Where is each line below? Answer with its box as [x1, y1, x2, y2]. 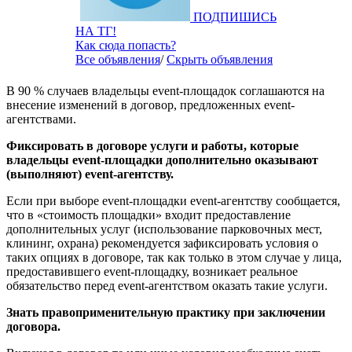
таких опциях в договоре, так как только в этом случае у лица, [6, 251, 342, 265]
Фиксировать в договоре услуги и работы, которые [6, 139, 299, 153]
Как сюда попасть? [75, 38, 176, 53]
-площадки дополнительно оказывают [101, 153, 318, 167]
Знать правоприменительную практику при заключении [6, 306, 325, 320]
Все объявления [75, 53, 160, 67]
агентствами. [6, 112, 76, 126]
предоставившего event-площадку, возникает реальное [6, 265, 298, 279]
